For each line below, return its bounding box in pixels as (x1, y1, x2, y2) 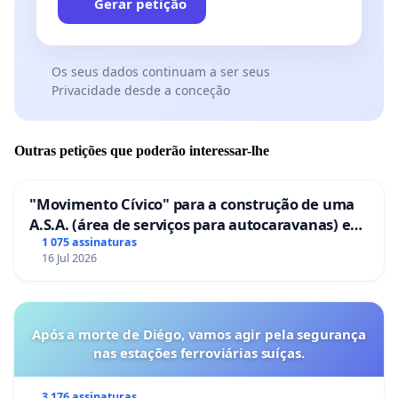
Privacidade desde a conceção (51, 82, 230, 99)
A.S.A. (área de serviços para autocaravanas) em (29, 213, 365, 235)
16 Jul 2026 (41, 251, 97, 267)
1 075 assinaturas (41, 235, 137, 251)
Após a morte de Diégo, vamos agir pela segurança (32, 325, 366, 344)
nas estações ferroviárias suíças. (93, 344, 305, 362)
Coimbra (29, 234, 90, 255)
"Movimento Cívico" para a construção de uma (29, 193, 355, 214)
